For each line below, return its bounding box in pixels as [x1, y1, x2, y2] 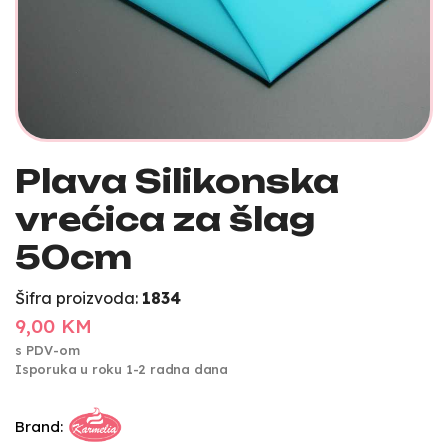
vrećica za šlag [15, 199, 315, 239]
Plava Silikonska [15, 161, 339, 201]
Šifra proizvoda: [15, 288, 142, 308]
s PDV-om [15, 341, 80, 358]
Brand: [15, 417, 63, 437]
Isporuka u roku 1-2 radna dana [15, 360, 228, 377]
